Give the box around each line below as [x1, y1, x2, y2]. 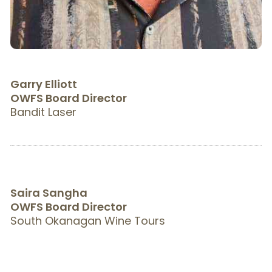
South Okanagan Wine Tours [10, 212, 165, 228]
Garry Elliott [10, 76, 77, 92]
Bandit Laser [10, 104, 76, 120]
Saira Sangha [10, 185, 87, 200]
